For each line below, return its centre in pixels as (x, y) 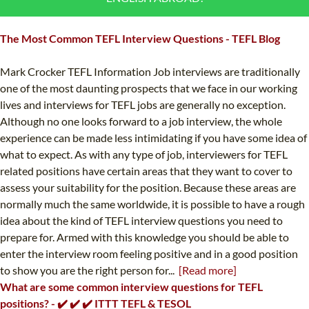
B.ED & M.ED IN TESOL (227, 14)
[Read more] (208, 270)
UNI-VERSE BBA (213, 41)
